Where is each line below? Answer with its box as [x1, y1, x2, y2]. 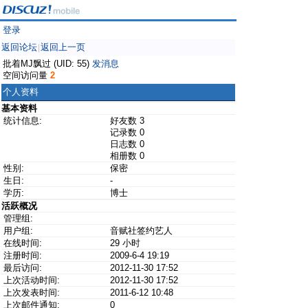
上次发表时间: [3, 287, 60, 298]
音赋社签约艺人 [110, 225, 173, 236]
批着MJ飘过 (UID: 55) [3, 58, 92, 69]
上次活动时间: [3, 275, 60, 285]
